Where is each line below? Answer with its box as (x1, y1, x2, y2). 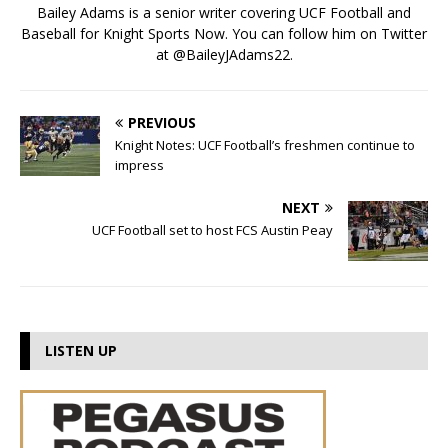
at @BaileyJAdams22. (155, 45, 293, 65)
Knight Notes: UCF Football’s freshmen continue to (115, 136, 415, 155)
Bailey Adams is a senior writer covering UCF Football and (37, 3, 411, 23)
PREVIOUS (128, 113, 196, 133)
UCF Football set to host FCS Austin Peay (92, 221, 333, 240)
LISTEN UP (45, 341, 117, 361)
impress (115, 156, 164, 175)
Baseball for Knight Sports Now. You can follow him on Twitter (21, 24, 427, 44)
